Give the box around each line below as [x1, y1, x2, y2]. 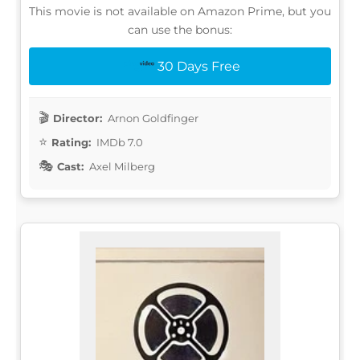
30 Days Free [157, 58, 240, 74]
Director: [53, 111, 102, 125]
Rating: [51, 135, 91, 149]
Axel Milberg [87, 159, 155, 173]
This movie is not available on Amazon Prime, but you [29, 3, 331, 18]
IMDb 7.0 [94, 135, 143, 149]
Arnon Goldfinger [105, 111, 198, 125]
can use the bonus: [128, 22, 232, 37]
